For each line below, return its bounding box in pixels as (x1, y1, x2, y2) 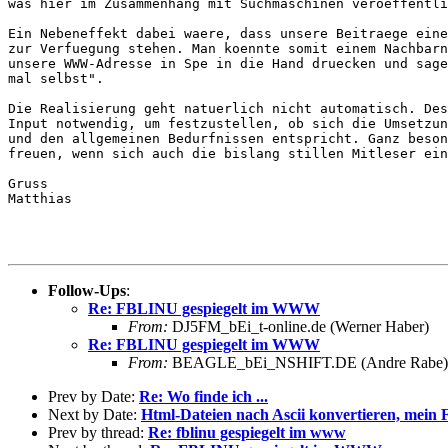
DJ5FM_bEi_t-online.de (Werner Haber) (168, 317, 429, 335)
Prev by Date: (48, 387, 139, 405)
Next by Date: (48, 405, 141, 423)
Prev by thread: (48, 423, 148, 441)
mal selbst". (8, 70, 104, 86)
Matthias (8, 190, 72, 206)
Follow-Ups (48, 281, 126, 299)
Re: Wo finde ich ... (139, 387, 268, 405)
